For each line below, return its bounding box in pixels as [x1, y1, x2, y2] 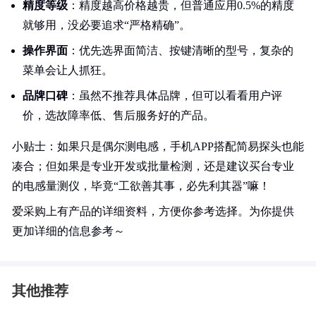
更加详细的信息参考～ [12, 225, 125, 237]
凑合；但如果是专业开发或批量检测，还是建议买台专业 [12, 160, 294, 172]
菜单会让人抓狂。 [23, 64, 113, 76]
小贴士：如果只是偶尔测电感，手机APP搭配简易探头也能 [12, 140, 304, 152]
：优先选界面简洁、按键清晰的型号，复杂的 [68, 44, 293, 56]
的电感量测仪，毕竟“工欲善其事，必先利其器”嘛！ [12, 180, 270, 192]
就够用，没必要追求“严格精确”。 [23, 19, 190, 31]
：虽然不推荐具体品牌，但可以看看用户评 [68, 90, 282, 102]
